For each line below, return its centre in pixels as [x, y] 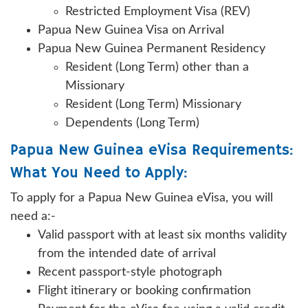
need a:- [35, 216]
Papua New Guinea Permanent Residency [152, 48]
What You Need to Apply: [99, 173]
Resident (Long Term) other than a [157, 67]
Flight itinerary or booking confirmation [144, 290]
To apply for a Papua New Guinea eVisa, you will [142, 198]
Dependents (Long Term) [132, 123]
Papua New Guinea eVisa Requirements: [152, 150]
